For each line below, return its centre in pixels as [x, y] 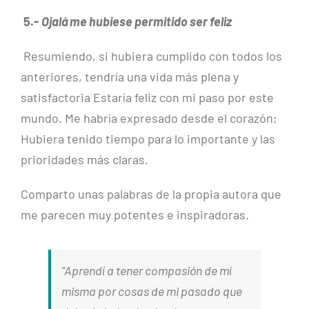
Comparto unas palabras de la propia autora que [151, 194]
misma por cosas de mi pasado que [152, 291]
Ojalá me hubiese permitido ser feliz [137, 22]
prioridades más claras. [84, 160]
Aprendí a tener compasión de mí [148, 271]
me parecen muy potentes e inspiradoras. [135, 215]
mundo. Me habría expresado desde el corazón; [149, 118]
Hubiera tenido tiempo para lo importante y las [148, 139]
